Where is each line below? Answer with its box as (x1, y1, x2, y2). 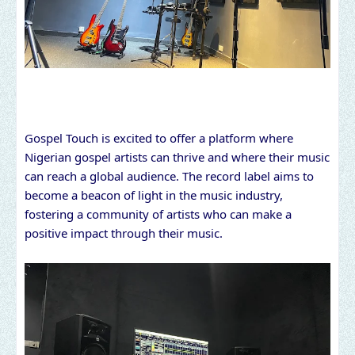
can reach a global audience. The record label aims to (25, 167, 314, 184)
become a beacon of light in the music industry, (25, 186, 283, 203)
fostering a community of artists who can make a (25, 205, 292, 222)
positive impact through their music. (25, 224, 223, 241)
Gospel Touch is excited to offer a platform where (25, 129, 293, 146)
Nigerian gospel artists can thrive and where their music (25, 148, 330, 165)
